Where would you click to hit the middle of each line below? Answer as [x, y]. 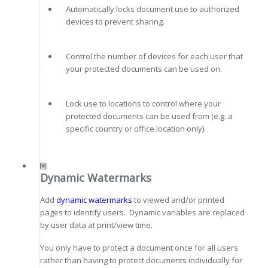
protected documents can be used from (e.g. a [149, 116]
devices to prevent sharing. [115, 21]
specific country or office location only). [135, 128]
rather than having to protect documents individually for [141, 260]
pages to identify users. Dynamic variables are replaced [142, 212]
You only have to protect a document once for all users [139, 247]
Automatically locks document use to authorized [152, 9]
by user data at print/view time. [96, 225]
